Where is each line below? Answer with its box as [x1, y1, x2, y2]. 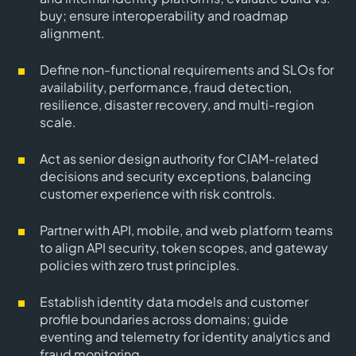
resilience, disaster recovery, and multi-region [40, 96, 314, 113]
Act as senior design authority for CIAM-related [40, 150, 319, 167]
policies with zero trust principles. [40, 257, 240, 273]
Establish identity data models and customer [40, 293, 308, 310]
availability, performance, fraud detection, [40, 79, 292, 95]
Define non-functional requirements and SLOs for [40, 61, 334, 78]
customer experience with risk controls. [40, 185, 276, 202]
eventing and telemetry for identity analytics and [40, 328, 331, 345]
